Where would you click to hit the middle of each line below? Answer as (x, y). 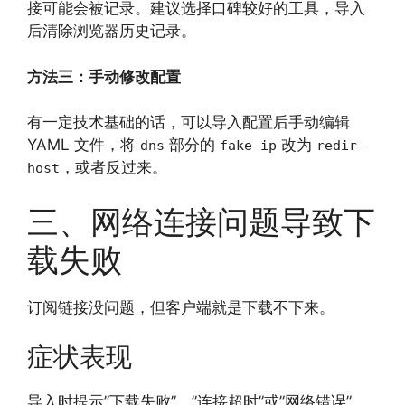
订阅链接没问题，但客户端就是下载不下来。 (181, 307)
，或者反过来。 (113, 168)
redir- (341, 146)
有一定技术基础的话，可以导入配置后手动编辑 (188, 122)
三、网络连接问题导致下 (201, 221)
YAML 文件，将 (84, 145)
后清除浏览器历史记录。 (112, 31)
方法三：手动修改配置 (104, 76)
